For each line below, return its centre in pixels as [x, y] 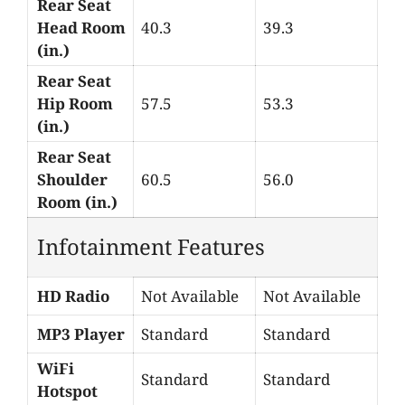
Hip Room [75, 103]
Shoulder [72, 179]
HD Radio [73, 296]
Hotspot [67, 391]
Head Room [81, 27]
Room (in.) [77, 202]
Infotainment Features [151, 246]
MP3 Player [81, 334]
